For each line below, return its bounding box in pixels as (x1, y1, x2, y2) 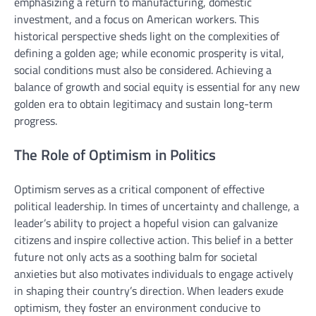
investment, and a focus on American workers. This (14, 11, 259, 28)
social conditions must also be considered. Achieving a (14, 61, 272, 79)
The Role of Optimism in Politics (14, 143, 216, 166)
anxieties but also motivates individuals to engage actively (14, 265, 293, 282)
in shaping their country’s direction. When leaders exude (14, 281, 284, 299)
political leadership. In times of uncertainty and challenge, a (14, 197, 299, 214)
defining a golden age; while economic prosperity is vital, (14, 44, 284, 62)
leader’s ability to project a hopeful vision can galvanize (14, 214, 278, 231)
